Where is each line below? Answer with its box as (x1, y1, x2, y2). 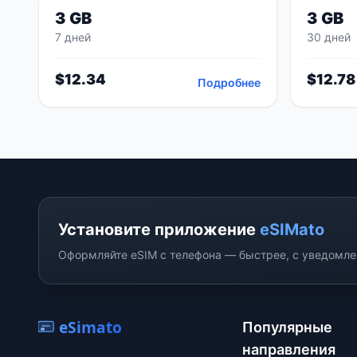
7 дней (55, 30, 91, 44)
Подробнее (198, 76, 261, 89)
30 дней (307, 30, 351, 44)
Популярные (242, 319, 332, 335)
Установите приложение (58, 220, 260, 239)
